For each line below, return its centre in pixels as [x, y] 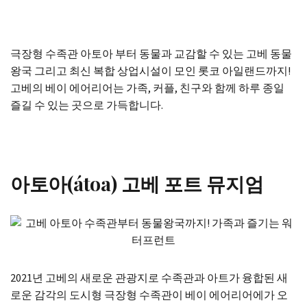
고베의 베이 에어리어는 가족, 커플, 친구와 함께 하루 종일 [147, 88]
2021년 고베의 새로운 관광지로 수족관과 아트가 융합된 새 [149, 278]
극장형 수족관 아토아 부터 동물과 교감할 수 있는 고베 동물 [151, 54]
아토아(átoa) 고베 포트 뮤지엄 [137, 183]
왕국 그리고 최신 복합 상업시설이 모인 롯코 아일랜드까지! [150, 71]
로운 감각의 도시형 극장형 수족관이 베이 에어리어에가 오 [149, 295]
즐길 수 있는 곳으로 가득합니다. [87, 106]
